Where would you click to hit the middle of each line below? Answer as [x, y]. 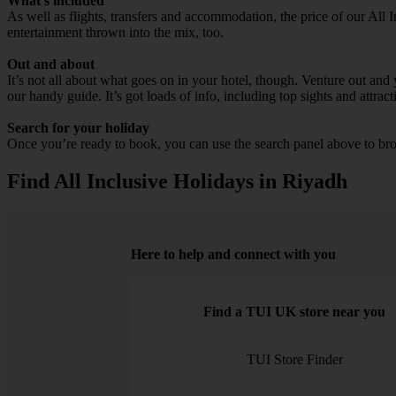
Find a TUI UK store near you [295, 311]
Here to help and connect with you [233, 254]
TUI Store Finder [294, 359]
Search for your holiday [78, 127]
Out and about [51, 64]
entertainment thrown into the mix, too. [115, 32]
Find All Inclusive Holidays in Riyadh [177, 181]
